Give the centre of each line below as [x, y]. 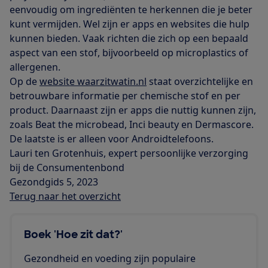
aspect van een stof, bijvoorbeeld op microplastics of [129, 53]
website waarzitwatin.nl [93, 82]
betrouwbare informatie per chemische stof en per [125, 96]
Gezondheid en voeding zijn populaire [110, 259]
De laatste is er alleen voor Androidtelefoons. [112, 139]
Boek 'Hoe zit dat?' [73, 235]
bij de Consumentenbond [67, 168]
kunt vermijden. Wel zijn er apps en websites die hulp [130, 24]
